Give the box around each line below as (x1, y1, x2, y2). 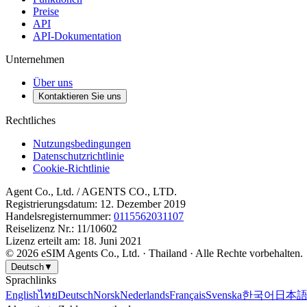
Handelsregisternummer (5, 210, 108, 222)
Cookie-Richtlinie (33, 162, 110, 174)
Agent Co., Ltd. (5, 185, 74, 197)
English (5, 288, 38, 301)
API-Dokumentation (33, 29, 121, 42)
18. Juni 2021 (83, 234, 142, 247)
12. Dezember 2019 (100, 197, 186, 210)
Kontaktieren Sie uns (38, 90, 121, 101)
